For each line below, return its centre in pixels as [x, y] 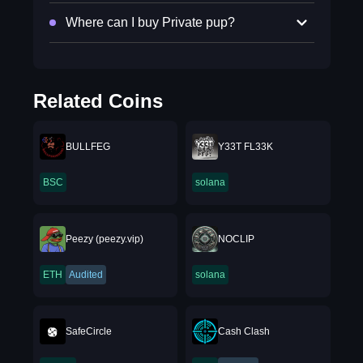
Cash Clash [244, 331]
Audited [85, 275]
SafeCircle [88, 331]
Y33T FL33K [246, 147]
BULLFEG [88, 147]
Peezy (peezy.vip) [104, 239]
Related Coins [98, 101]
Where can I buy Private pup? [150, 22]
